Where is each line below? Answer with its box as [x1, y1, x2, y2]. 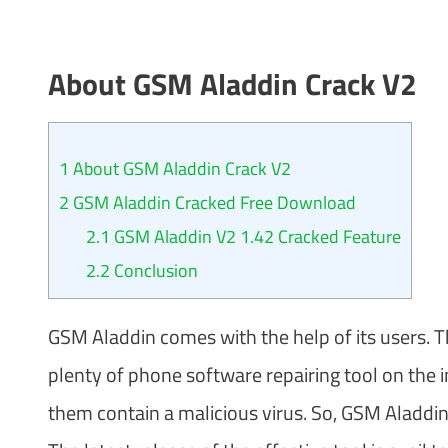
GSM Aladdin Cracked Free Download [68, 188, 356, 216]
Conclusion [109, 256, 198, 284]
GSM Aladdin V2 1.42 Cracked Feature [109, 222, 401, 250]
